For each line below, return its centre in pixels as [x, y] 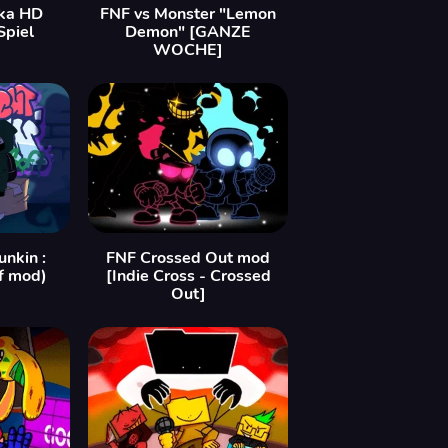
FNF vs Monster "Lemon [188, 14]
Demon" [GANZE [188, 32]
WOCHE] [188, 50]
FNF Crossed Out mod [188, 258]
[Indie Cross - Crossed [188, 276]
